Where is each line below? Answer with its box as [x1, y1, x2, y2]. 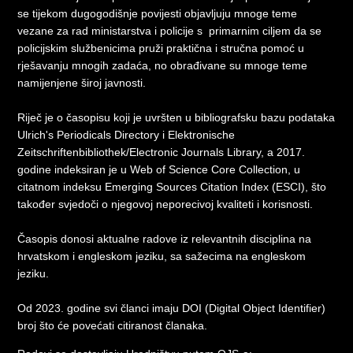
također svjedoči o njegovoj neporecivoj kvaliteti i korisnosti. [17, 197, 317, 210]
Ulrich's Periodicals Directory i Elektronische [17, 128, 236, 141]
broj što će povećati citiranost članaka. [17, 318, 208, 332]
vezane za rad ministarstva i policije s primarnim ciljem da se [17, 24, 322, 37]
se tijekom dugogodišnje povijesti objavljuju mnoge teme [17, 6, 298, 20]
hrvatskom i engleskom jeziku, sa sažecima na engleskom [17, 249, 307, 262]
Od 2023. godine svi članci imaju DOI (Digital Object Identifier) [17, 301, 326, 314]
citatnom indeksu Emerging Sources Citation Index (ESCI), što [17, 180, 327, 193]
